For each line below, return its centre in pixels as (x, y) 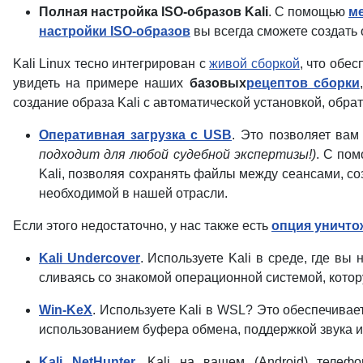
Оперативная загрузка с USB (136, 135)
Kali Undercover (90, 258)
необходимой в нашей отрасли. (133, 193)
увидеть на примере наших (101, 83)
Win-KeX (66, 310)
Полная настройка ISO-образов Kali (154, 11)
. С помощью (308, 11)
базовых (218, 83)
